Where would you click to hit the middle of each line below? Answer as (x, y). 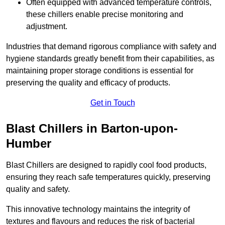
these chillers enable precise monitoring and (105, 15)
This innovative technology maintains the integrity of (98, 209)
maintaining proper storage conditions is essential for (100, 71)
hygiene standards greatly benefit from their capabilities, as (110, 59)
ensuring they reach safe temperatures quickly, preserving (108, 177)
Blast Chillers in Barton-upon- (92, 129)
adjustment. (47, 27)
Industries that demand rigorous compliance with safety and (111, 47)
